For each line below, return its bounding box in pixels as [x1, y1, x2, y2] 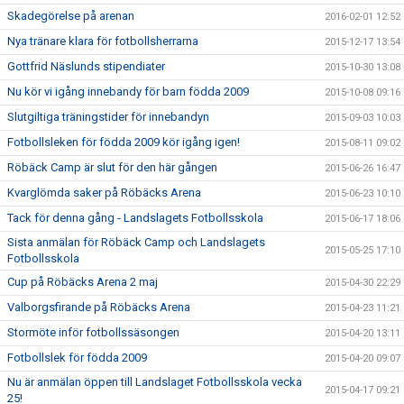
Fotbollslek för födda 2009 [7, 351, 147, 364]
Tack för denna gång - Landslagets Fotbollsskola [7, 211, 263, 225]
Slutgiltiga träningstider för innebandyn [7, 110, 209, 124]
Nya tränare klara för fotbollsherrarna [7, 34, 198, 48]
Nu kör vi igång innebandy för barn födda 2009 [7, 85, 249, 98]
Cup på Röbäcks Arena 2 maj [7, 275, 158, 289]
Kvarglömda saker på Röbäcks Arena [7, 186, 201, 199]
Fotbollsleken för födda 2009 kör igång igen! [7, 135, 240, 149]
